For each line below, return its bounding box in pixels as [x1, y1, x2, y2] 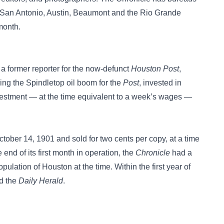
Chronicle [135, 148, 170, 157]
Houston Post [131, 64, 179, 73]
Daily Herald [18, 176, 63, 185]
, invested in [139, 78, 181, 87]
